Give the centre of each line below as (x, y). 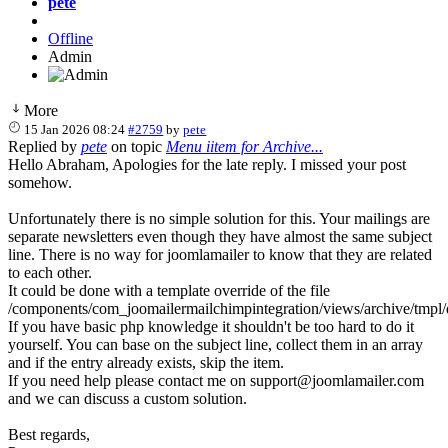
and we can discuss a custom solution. (127, 398)
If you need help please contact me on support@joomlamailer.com (216, 380)
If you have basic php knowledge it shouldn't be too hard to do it (211, 326)
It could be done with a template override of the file (169, 290)
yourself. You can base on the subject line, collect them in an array (215, 344)
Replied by (44, 146)
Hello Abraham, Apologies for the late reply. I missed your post (207, 164)
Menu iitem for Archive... (244, 146)
